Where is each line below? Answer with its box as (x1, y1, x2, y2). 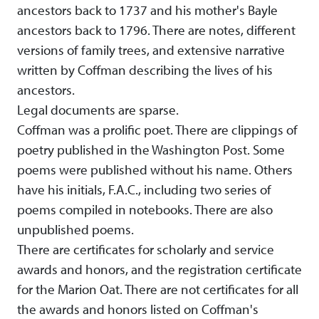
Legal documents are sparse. (17, 101, 179, 119)
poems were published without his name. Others (17, 161, 293, 179)
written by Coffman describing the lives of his (17, 61, 273, 79)
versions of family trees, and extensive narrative (17, 41, 285, 59)
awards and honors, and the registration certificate (17, 261, 302, 278)
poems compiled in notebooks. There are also (17, 201, 273, 219)
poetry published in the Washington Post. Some (17, 141, 285, 159)
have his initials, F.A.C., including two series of (17, 181, 271, 199)
